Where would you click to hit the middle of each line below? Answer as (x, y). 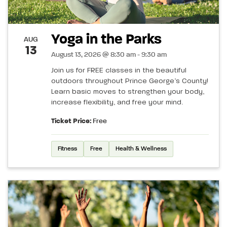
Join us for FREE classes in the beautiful (119, 70)
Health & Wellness (141, 149)
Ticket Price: (71, 121)
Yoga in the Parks (109, 39)
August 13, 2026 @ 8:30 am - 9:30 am (109, 54)
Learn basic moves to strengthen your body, (128, 91)
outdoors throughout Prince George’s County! (130, 81)
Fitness (67, 149)
